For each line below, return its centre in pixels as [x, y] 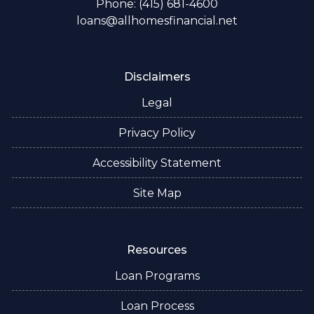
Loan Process [157, 306]
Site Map [157, 193]
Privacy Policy [157, 133]
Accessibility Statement [157, 163]
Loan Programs [157, 276]
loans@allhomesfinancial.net [157, 21]
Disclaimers [157, 77]
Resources [157, 250]
